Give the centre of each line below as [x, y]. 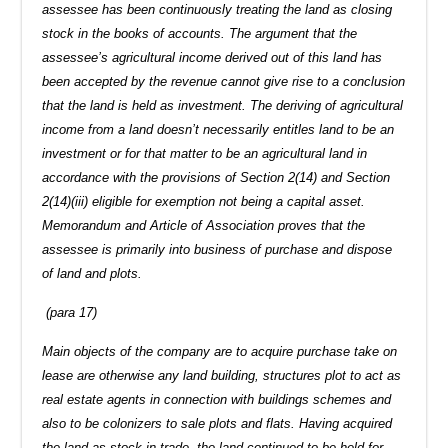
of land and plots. [92, 273]
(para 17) [72, 312]
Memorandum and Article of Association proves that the [204, 225]
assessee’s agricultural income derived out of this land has [212, 57]
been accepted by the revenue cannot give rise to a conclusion [224, 81]
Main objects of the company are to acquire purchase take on [220, 351]
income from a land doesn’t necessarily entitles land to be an [218, 129]
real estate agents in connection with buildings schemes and [217, 399]
